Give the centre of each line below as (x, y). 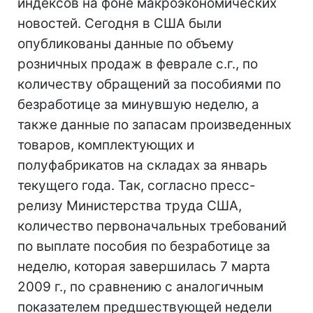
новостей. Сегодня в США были (119, 23)
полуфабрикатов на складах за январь (143, 165)
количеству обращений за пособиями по (149, 84)
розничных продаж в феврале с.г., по (138, 64)
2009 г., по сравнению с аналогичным (140, 287)
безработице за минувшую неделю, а (138, 104)
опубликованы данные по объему (126, 44)
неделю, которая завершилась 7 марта (144, 267)
